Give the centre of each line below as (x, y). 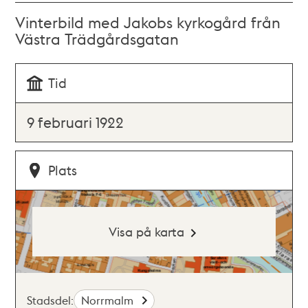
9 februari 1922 (76, 122)
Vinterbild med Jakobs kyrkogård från (148, 22)
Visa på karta (146, 231)
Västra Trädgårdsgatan (97, 38)
